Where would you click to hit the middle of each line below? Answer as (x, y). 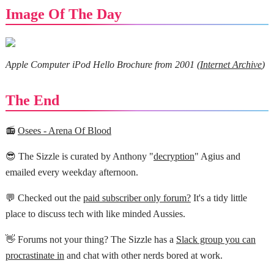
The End (32, 100)
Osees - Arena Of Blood (64, 131)
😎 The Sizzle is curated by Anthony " (79, 157)
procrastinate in (35, 256)
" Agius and (217, 157)
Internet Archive (231, 64)
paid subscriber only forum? (137, 198)
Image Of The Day (63, 14)
